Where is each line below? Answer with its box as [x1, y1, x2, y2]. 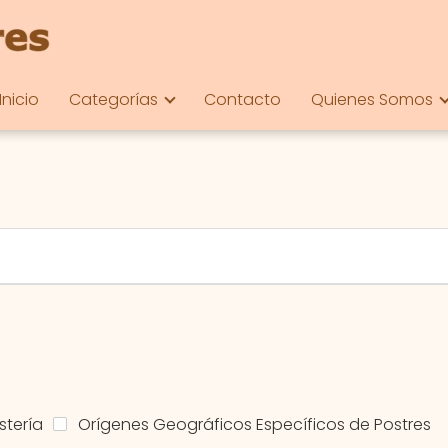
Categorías [69, 88, 158, 111]
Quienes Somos [311, 88, 433, 111]
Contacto [204, 88, 281, 111]
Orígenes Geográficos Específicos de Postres [78, 412, 431, 436]
